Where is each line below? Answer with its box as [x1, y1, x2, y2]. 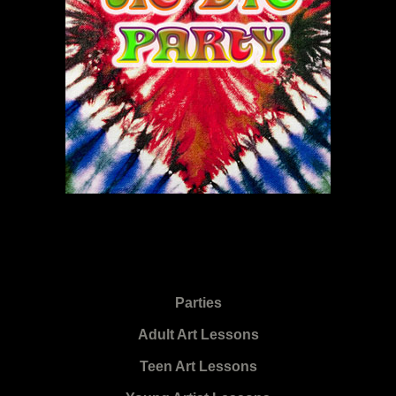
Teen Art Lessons [139, 359, 257, 375]
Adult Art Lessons [137, 327, 259, 343]
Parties [174, 295, 222, 311]
